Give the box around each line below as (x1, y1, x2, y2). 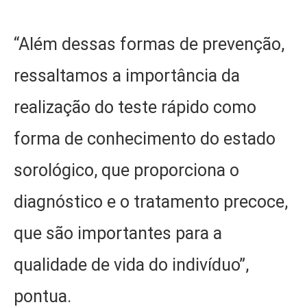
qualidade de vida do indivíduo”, (14, 255, 249, 275)
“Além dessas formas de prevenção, (14, 34, 284, 55)
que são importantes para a (14, 223, 222, 244)
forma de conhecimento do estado (14, 129, 275, 149)
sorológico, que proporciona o (14, 160, 239, 181)
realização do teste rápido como (14, 97, 256, 118)
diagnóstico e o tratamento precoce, (14, 192, 288, 212)
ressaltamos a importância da (14, 66, 240, 86)
